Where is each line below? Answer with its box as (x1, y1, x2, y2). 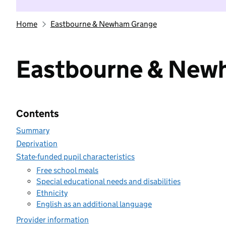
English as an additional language (36, 199, 152, 209)
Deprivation (16, 139, 58, 148)
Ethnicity (36, 188, 68, 198)
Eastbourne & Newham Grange (50, 19, 157, 29)
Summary (16, 126, 49, 135)
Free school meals (36, 165, 98, 175)
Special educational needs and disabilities (36, 177, 181, 186)
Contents (16, 107, 59, 120)
